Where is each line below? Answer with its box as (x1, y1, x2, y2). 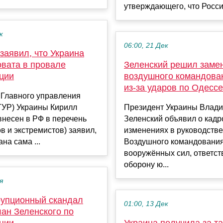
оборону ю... (124, 160, 169, 169)
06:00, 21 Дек (124, 41, 168, 49)
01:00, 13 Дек (124, 200, 168, 208)
